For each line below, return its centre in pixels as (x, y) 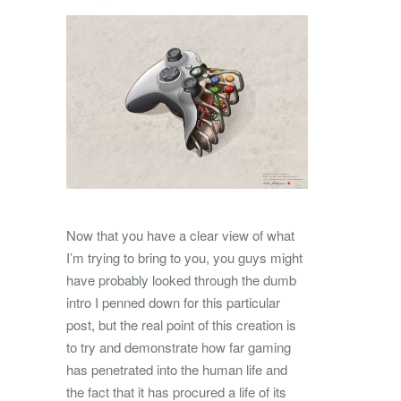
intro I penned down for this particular (173, 302)
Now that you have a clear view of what (180, 235)
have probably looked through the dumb (181, 279)
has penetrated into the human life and (177, 369)
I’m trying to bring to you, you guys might (184, 257)
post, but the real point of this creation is (181, 324)
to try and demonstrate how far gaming (179, 346)
